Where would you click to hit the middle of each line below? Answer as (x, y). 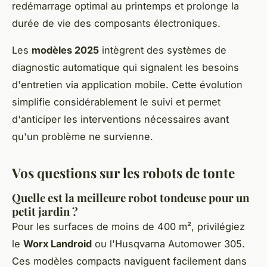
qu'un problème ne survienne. (83, 137)
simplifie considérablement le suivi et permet (116, 102)
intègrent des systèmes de (163, 50)
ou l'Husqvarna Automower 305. (168, 244)
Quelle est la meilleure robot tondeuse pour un (131, 198)
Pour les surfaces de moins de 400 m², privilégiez (128, 227)
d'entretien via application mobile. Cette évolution (127, 85)
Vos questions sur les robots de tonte (123, 173)
